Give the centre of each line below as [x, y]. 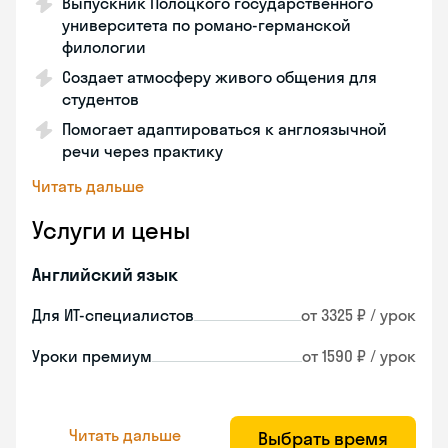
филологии [104, 47]
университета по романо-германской [206, 25]
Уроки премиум [92, 356]
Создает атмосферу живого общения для [219, 77]
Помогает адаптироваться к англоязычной [224, 129]
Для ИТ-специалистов [113, 315]
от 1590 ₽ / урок [359, 356]
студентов [100, 99]
